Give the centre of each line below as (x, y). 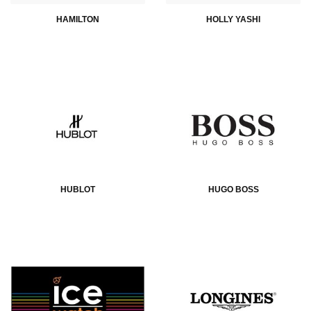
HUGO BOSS (233, 189)
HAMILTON (78, 19)
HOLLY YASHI (233, 19)
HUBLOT (78, 189)
